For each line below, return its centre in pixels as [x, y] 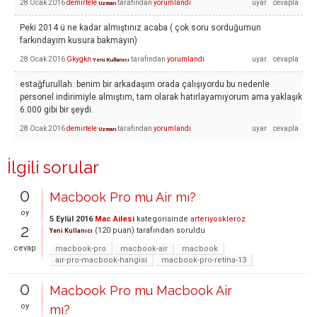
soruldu [191, 230]
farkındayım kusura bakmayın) [79, 40]
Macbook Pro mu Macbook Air [141, 290]
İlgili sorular [53, 167]
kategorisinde [161, 219]
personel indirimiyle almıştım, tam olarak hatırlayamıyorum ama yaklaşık [161, 97]
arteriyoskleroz [218, 219]
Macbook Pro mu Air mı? [123, 197]
